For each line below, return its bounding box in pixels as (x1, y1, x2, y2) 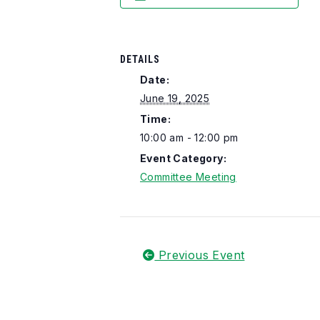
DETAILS (120, 53, 160, 65)
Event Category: (140, 152, 226, 165)
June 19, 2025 (140, 92, 210, 105)
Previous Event (154, 248, 245, 263)
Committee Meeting (140, 171, 236, 184)
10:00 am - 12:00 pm (140, 131, 239, 144)
